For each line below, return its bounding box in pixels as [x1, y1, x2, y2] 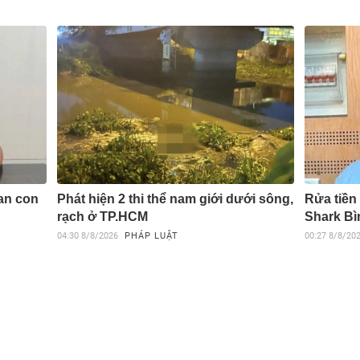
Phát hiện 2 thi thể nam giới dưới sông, [57, 191, 294, 206]
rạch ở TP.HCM [57, 209, 149, 223]
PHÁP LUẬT [125, 230, 179, 241]
